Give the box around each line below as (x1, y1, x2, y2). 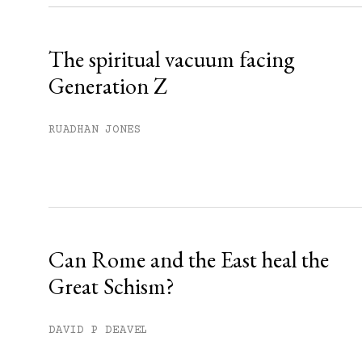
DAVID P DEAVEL (48, 323, 149, 337)
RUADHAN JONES (48, 123, 141, 137)
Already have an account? (178, 19, 309, 32)
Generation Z (48, 70, 167, 100)
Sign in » (309, 19, 351, 32)
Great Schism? (48, 271, 175, 301)
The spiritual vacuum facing (48, 44, 295, 74)
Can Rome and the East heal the (48, 244, 329, 274)
